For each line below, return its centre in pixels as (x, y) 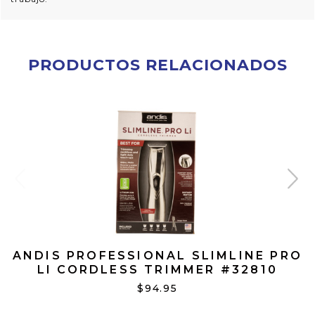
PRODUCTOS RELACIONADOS (157, 65)
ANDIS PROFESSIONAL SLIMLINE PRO (157, 256)
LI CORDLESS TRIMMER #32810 (157, 270)
